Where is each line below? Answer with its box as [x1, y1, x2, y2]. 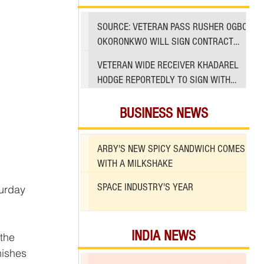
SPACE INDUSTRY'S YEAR [97, 181, 193, 194]
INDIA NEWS [131, 227, 196, 245]
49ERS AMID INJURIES [97, 88, 181, 101]
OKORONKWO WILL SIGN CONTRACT [97, 35, 233, 48]
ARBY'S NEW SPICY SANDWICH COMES [97, 143, 245, 156]
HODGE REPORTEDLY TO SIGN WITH [97, 73, 230, 86]
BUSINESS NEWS [119, 105, 208, 122]
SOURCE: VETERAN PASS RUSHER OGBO [97, 21, 247, 33]
